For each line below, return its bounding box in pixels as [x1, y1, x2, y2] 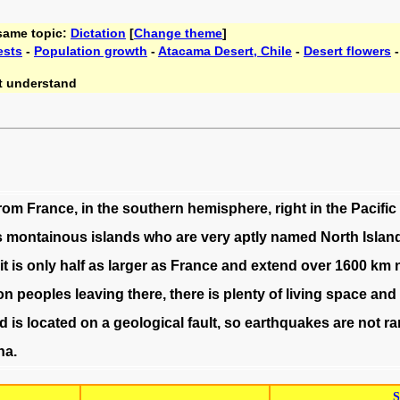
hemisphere [187, 201, 268, 216]
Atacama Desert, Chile [158, 44, 292, 58]
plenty [222, 287, 265, 302]
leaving [74, 287, 124, 302]
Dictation [71, 26, 126, 40]
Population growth [34, 44, 147, 58]
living [285, 287, 322, 302]
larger [107, 258, 147, 273]
